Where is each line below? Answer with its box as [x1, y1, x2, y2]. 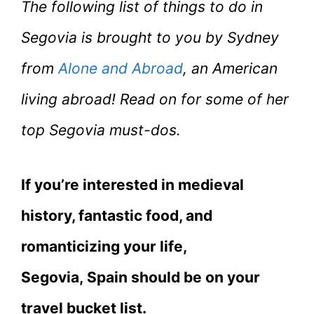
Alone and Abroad [58, 59, 183, 77]
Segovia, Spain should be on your [21, 268, 260, 286]
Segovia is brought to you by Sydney [21, 28, 279, 46]
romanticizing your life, [21, 237, 186, 255]
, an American [183, 59, 278, 77]
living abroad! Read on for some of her [21, 90, 289, 108]
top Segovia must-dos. [21, 121, 181, 139]
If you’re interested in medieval [21, 175, 244, 193]
